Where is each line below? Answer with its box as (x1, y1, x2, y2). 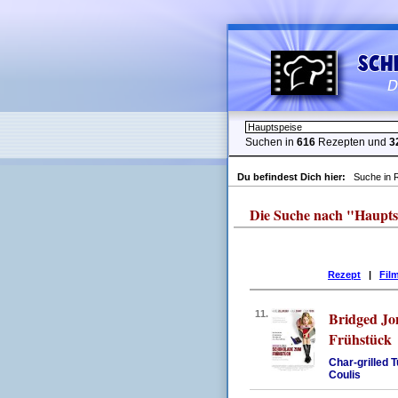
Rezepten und (315, 136, 389, 148)
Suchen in (245, 136, 297, 148)
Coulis (329, 369, 361, 381)
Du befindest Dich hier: (237, 171, 351, 182)
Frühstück (329, 329, 392, 349)
